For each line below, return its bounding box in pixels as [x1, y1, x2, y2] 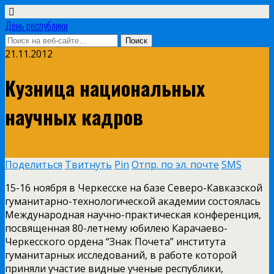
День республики [5, 18, 68, 33]
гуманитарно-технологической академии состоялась [5, 194, 261, 208]
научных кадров [5, 102, 143, 131]
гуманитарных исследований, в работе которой [5, 248, 237, 262]
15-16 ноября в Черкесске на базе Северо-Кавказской [5, 180, 262, 194]
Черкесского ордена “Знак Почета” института [5, 234, 226, 248]
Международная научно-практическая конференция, [5, 207, 261, 221]
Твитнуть [65, 157, 112, 171]
